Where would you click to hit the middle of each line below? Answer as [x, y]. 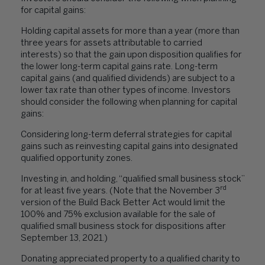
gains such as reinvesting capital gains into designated [129, 147]
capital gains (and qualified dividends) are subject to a [128, 79]
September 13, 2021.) [64, 238]
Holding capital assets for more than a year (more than [130, 31]
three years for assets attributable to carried [112, 43]
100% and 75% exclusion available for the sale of [118, 215]
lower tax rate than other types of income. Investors [126, 91]
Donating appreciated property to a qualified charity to [130, 259]
